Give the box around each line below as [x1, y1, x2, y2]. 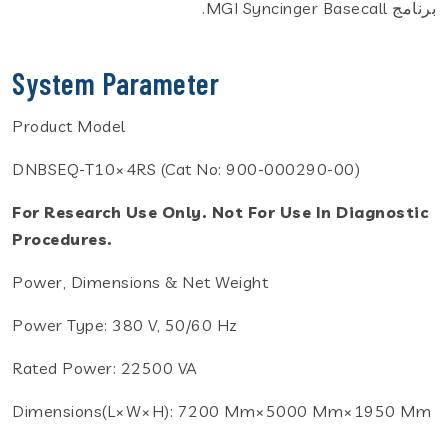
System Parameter [12, 64, 219, 101]
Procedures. [12, 228, 113, 249]
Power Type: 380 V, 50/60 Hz [12, 314, 238, 335]
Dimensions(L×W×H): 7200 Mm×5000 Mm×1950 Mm [12, 400, 431, 421]
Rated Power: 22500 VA [12, 357, 198, 378]
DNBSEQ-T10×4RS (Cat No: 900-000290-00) [12, 158, 360, 179]
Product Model [12, 115, 126, 136]
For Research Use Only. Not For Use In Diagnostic [12, 201, 428, 222]
